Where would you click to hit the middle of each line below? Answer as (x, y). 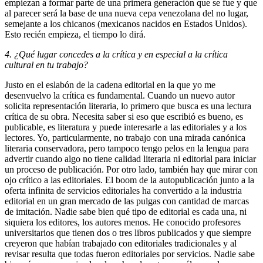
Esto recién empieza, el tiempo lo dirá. (76, 35)
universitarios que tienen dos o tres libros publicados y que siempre (128, 233)
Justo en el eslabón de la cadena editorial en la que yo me (110, 85)
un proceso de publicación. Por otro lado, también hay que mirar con (131, 170)
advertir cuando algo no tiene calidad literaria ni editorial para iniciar (130, 159)
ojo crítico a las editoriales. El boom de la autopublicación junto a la (129, 180)
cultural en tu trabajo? (46, 65)
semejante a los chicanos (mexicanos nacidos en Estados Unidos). (126, 24)
